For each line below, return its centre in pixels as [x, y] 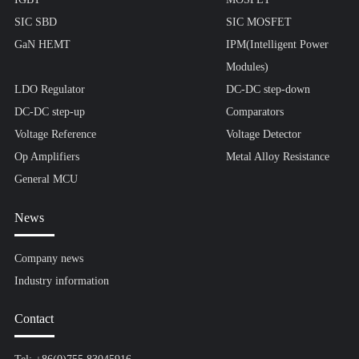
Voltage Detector [263, 135]
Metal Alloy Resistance [277, 157]
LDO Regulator [49, 90]
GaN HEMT [42, 45]
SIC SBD [35, 22]
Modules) [247, 67]
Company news [48, 258]
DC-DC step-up [49, 112]
